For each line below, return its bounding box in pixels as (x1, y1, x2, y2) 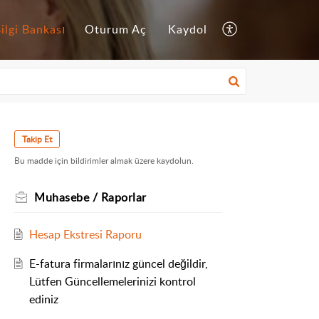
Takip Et (22, 133, 52, 145)
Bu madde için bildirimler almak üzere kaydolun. (14, 155, 194, 167)
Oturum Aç (85, 21, 147, 38)
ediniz (28, 291, 58, 308)
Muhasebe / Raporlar (34, 189, 147, 206)
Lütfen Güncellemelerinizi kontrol (28, 273, 196, 290)
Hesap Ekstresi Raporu (28, 226, 142, 243)
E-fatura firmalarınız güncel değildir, (28, 256, 208, 272)
